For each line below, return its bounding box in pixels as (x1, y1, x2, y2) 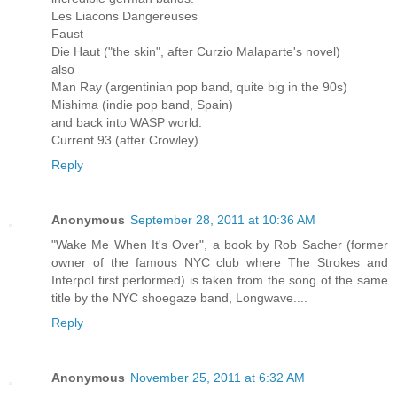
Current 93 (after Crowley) (51, 133, 198, 148)
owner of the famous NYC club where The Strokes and (51, 255, 388, 270)
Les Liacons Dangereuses (51, 9, 198, 24)
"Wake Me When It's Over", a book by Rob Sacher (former (51, 237, 388, 253)
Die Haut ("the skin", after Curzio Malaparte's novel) (51, 44, 340, 59)
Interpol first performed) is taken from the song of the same (51, 273, 388, 288)
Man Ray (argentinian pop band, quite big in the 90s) (51, 80, 347, 95)
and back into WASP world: (51, 115, 202, 130)
